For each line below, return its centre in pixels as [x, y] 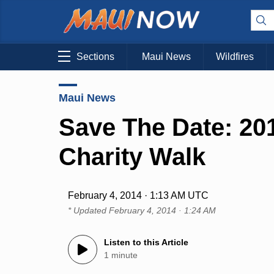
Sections [95, 57]
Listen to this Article [146, 243]
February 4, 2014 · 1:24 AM [163, 211]
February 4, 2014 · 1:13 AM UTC [139, 196]
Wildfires [235, 57]
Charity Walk [132, 156]
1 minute [121, 255]
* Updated [89, 211]
